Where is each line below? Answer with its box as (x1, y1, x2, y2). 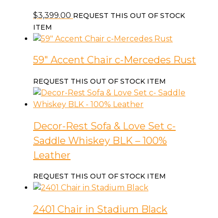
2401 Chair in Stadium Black (33, 203, 167, 215)
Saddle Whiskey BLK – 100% (33, 134, 167, 146)
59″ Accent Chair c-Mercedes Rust (33, 54, 196, 66)
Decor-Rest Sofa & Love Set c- (33, 120, 176, 132)
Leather (33, 149, 71, 161)
